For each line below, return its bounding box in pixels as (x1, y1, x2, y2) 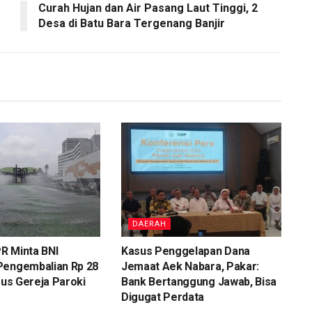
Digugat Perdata (120, 290, 205, 304)
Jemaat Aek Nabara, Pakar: (120, 260, 259, 274)
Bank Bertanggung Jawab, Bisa (120, 275, 277, 289)
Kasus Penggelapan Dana (120, 244, 250, 258)
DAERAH (132, 219, 166, 229)
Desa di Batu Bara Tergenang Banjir (38, 16, 225, 30)
